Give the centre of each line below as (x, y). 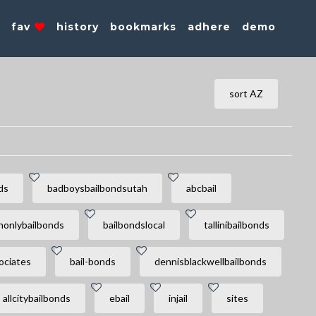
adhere (209, 27)
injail (178, 298)
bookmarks (144, 27)
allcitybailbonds (36, 298)
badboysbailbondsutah (97, 188)
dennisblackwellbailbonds (210, 261)
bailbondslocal (134, 225)
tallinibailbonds (236, 225)
